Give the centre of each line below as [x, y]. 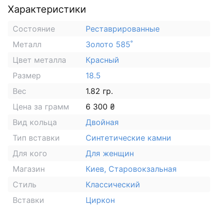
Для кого [30, 153]
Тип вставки [36, 137]
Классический [113, 184]
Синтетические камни [128, 137]
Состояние [34, 28]
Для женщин [110, 153]
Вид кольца [35, 122]
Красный [102, 60]
